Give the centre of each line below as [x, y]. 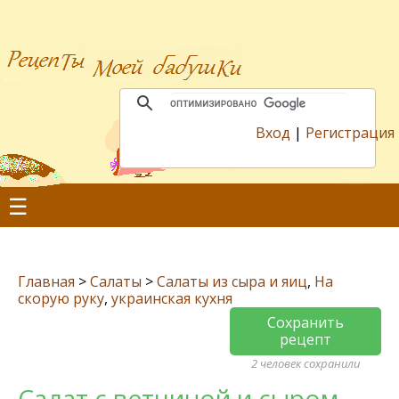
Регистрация [350, 133]
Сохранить [305, 322]
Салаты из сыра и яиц [232, 281]
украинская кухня [172, 298]
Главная [46, 281]
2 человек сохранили [305, 363]
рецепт [305, 339]
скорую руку [61, 298]
